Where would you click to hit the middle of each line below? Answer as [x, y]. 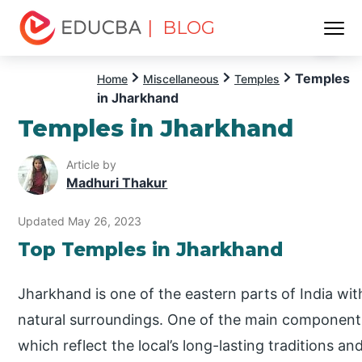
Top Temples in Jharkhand [151, 249]
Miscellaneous [181, 79]
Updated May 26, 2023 [80, 221]
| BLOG [181, 28]
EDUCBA [46, 54]
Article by [92, 165]
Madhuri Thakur [117, 183]
